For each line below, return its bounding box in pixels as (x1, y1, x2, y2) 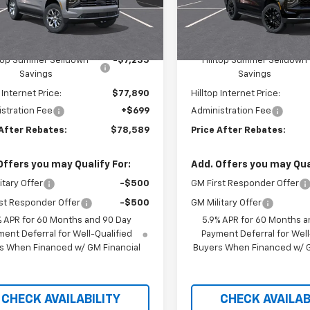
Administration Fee (191, 106, 272, 116)
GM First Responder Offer (191, 179, 300, 188)
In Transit (197, 19, 235, 27)
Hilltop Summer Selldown (202, 55, 308, 65)
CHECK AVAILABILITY (1, 293, 120, 306)
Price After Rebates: (191, 125, 286, 135)
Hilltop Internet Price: (191, 89, 281, 98)
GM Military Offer (191, 198, 262, 208)
